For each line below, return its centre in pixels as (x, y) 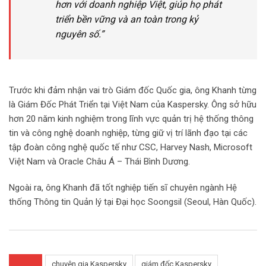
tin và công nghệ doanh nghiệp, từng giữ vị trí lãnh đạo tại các (128, 133)
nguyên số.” (80, 34)
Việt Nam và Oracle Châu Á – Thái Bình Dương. (99, 162)
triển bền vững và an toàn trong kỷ (127, 20)
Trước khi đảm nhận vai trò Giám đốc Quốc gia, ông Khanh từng (133, 91)
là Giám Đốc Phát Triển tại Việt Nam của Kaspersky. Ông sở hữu (133, 105)
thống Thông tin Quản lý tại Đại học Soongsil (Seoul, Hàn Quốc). (133, 202)
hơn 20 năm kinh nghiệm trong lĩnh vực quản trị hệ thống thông (131, 119)
